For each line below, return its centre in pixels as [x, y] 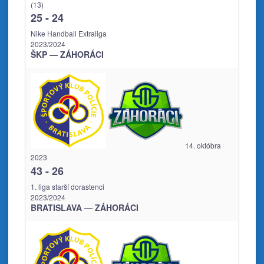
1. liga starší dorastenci [67, 187]
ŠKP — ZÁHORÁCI [67, 55]
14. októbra [203, 146]
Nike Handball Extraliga [69, 34]
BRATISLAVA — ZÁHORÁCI [85, 208]
